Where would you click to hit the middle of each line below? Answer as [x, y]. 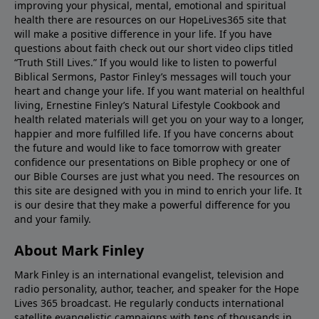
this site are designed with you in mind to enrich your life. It [158, 190]
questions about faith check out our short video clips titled [154, 48]
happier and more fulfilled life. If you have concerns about [154, 133]
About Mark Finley [79, 250]
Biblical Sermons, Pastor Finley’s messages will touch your [153, 76]
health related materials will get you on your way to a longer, [159, 119]
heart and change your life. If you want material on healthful [159, 90]
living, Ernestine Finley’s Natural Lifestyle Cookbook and [147, 105]
